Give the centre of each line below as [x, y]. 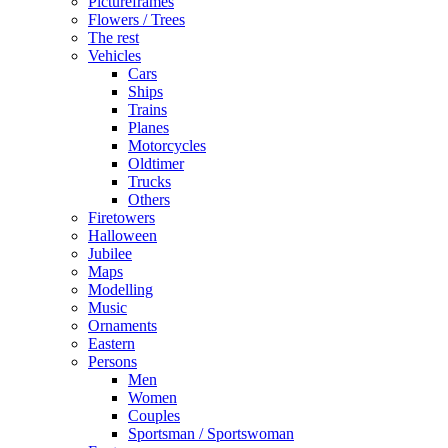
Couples [154, 416]
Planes [148, 128]
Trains [147, 110]
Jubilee [110, 254]
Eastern [111, 344]
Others [149, 200]
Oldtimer [156, 164]
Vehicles [114, 56]
